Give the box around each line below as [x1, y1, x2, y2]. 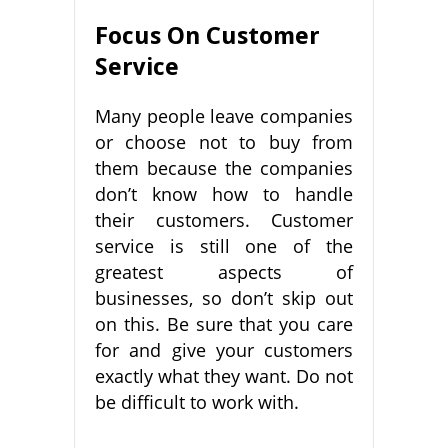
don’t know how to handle [95, 182, 353, 207]
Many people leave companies [95, 104, 353, 129]
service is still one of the [95, 234, 353, 259]
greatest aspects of [95, 260, 353, 285]
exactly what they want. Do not [95, 364, 353, 389]
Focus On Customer [95, 22, 320, 51]
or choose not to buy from [95, 130, 353, 155]
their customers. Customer [95, 208, 353, 233]
